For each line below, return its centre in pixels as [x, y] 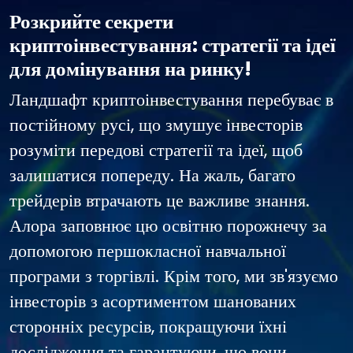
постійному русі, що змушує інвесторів [156, 125]
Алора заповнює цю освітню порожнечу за [168, 226]
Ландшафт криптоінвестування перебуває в [171, 100]
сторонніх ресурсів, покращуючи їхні [148, 327]
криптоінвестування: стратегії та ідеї [173, 45]
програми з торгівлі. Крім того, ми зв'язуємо [174, 276]
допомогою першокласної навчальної [148, 251]
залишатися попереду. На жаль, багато [152, 175]
